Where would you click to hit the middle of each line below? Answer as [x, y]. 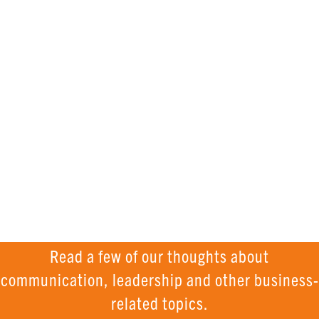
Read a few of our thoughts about [159, 256]
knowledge [230, 31]
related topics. [159, 303]
